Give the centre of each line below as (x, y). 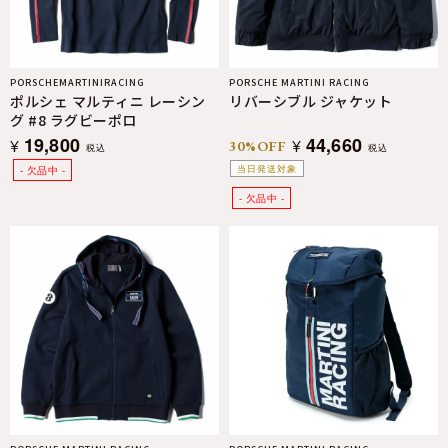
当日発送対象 (267, 168)
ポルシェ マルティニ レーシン (108, 101)
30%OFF (258, 146)
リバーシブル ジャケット (310, 101)
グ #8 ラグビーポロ (73, 120)
